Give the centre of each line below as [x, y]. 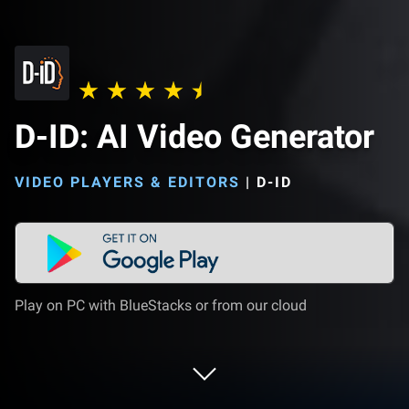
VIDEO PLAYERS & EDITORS [127, 182]
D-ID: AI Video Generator [194, 137]
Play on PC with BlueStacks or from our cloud [161, 305]
